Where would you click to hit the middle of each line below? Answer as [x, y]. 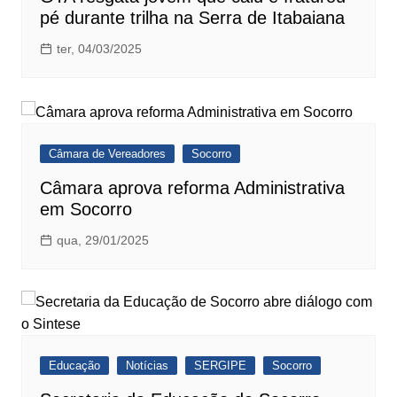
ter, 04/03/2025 [99, 49]
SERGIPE [220, 365]
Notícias [147, 365]
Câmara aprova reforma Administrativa [192, 187]
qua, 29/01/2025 [102, 240]
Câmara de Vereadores [107, 153]
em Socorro [86, 209]
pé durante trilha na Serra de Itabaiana [192, 18]
